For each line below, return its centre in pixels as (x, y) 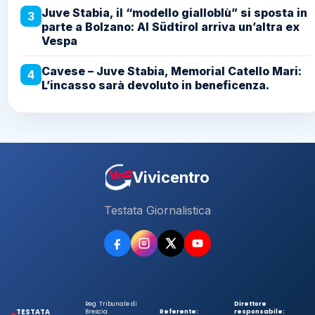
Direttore (250, 304)
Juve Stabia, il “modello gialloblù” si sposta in (174, 13)
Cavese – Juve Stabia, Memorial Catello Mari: (172, 71)
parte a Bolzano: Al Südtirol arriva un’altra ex (171, 27)
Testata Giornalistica (157, 211)
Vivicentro (171, 178)
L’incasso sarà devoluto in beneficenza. (155, 85)
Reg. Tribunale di (111, 304)
